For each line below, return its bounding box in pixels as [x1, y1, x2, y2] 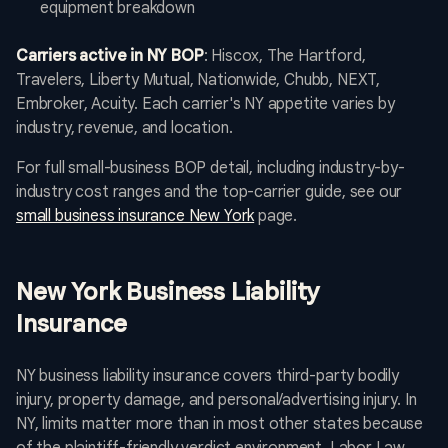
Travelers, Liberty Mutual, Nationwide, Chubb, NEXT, [16, 70, 381, 91]
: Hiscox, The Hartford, [203, 46, 366, 67]
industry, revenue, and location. [16, 118, 233, 139]
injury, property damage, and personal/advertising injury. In [16, 390, 417, 411]
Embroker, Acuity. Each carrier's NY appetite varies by [16, 94, 395, 115]
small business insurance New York [16, 206, 255, 227]
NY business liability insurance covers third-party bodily [16, 366, 399, 387]
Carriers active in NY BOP [16, 46, 204, 67]
